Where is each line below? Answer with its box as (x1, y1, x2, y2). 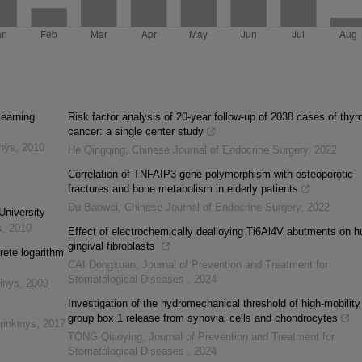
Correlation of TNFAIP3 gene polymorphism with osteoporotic (67, 168, 353, 181)
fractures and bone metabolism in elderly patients (67, 183, 298, 196)
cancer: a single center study (67, 125, 204, 138)
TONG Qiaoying (67, 330, 142, 343)
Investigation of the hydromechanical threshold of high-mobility (67, 297, 360, 310)
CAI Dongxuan (67, 259, 136, 271)
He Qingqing (67, 144, 125, 157)
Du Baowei (67, 201, 118, 214)
